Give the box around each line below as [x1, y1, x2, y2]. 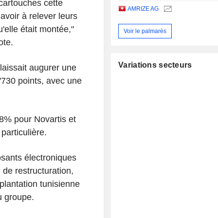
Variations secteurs [118, 61, 192, 70]
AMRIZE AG [127, 5, 159, 13]
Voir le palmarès [124, 27, 167, 35]
